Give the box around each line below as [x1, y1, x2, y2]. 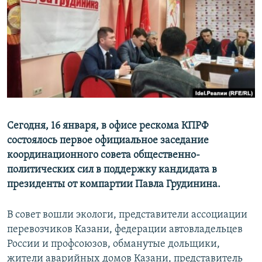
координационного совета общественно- [7, 150, 200, 161]
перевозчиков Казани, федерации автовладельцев [7, 224, 243, 236]
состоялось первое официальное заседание [7, 135, 209, 147]
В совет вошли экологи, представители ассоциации [7, 209, 247, 221]
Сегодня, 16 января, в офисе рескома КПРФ [7, 120, 208, 132]
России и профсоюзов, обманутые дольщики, [7, 239, 220, 250]
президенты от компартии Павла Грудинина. [7, 179, 220, 191]
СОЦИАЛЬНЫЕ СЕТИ [11, 58, 80, 67]
